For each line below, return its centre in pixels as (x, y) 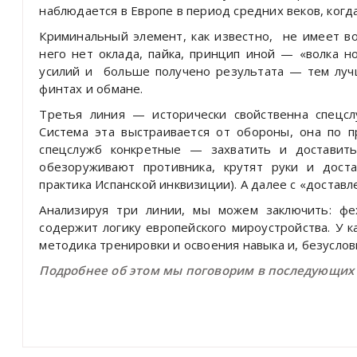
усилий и (66, 71)
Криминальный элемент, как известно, (156, 35)
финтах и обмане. (91, 88)
